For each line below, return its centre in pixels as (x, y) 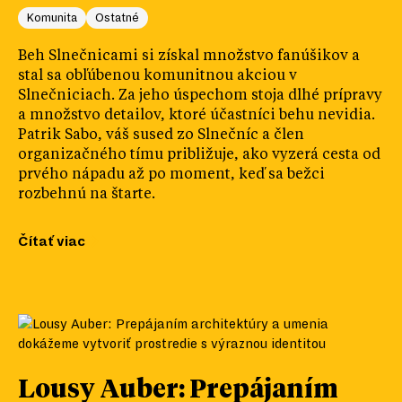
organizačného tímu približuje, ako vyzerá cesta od (199, 155)
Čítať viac (52, 241)
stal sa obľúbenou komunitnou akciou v (157, 76)
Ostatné (122, 17)
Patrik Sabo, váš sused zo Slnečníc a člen (161, 135)
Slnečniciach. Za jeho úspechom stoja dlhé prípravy (200, 96)
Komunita (56, 17)
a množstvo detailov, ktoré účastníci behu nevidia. (197, 115)
